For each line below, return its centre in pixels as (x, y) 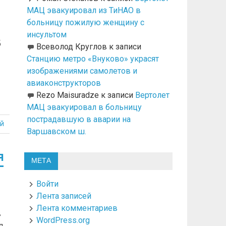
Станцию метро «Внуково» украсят (93, 59)
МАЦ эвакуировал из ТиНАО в (83, 11)
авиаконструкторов (64, 83)
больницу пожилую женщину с (85, 23)
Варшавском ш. (56, 132)
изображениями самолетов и (82, 71)
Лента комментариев (77, 208)
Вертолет (152, 95)
